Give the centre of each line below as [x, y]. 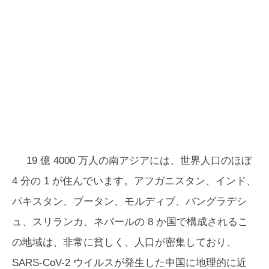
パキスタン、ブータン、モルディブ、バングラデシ [129, 201]
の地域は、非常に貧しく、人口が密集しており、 [124, 242]
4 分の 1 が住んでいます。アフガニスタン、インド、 [134, 181]
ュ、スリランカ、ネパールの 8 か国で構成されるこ [130, 222]
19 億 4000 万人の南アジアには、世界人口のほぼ [139, 161]
